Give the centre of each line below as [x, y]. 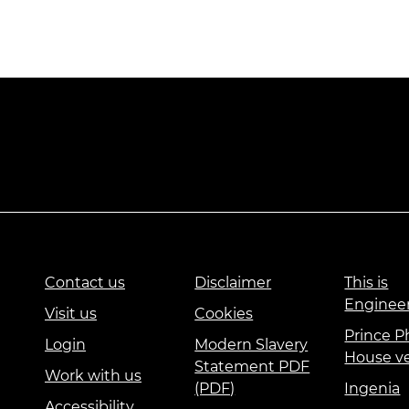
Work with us [93, 375]
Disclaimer [233, 282]
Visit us [71, 313]
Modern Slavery [252, 344]
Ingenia [372, 388]
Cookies [224, 313]
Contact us [85, 282]
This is [367, 282]
